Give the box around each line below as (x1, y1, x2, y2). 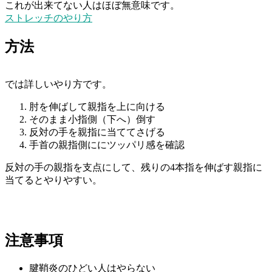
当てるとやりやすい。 (5, 175, 102, 186)
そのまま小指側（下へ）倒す (29, 114, 155, 125)
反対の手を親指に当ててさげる (29, 127, 165, 138)
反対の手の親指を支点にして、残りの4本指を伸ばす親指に (5, 162, 262, 173)
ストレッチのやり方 (5, 13, 92, 24)
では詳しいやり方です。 (5, 79, 112, 90)
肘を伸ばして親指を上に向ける (29, 101, 165, 112)
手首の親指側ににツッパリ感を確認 (29, 140, 185, 151)
